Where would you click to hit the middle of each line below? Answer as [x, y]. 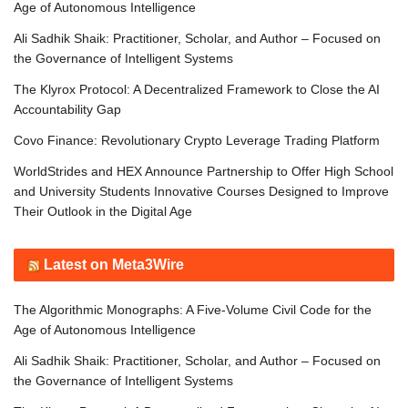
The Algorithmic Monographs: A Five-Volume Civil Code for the [193, 310]
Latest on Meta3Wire [114, 265]
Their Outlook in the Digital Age [103, 212]
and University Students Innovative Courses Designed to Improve [201, 192]
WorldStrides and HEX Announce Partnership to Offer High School [204, 172]
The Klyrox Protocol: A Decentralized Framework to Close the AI [197, 90]
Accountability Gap [67, 110]
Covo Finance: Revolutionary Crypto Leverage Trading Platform [197, 141]
